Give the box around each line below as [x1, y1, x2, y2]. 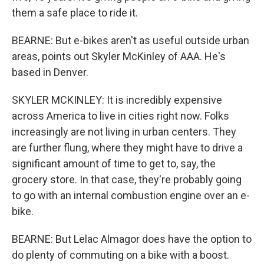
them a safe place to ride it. [12, 6, 138, 19]
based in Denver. [12, 66, 88, 78]
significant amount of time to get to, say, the [12, 157, 216, 170]
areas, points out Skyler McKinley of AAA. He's [12, 50, 226, 62]
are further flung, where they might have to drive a [12, 141, 243, 154]
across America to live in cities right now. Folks [12, 110, 229, 122]
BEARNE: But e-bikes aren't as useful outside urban [12, 34, 249, 47]
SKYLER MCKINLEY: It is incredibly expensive [12, 94, 222, 106]
